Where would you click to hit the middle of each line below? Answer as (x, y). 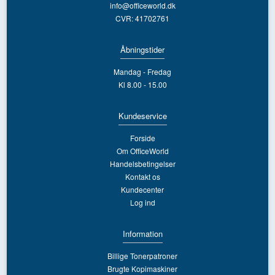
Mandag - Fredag (143, 71)
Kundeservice (142, 115)
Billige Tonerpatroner (143, 255)
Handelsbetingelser (142, 163)
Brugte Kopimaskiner (143, 268)
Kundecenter (143, 189)
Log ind (142, 202)
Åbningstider (143, 49)
